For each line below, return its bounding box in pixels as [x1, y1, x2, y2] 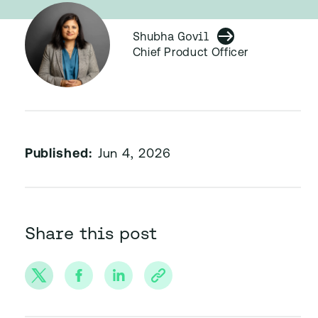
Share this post [24, 224, 157, 243]
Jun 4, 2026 [97, 148, 171, 161]
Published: [24, 148, 92, 161]
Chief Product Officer [132, 48, 249, 59]
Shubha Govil [132, 30, 209, 43]
